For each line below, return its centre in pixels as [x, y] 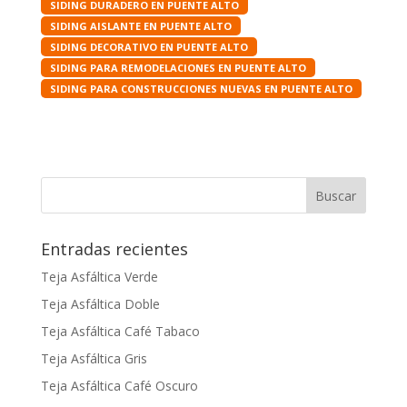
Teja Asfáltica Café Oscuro [119, 386]
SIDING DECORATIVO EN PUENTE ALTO [149, 47]
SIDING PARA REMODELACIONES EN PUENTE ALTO [178, 68]
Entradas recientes [114, 249]
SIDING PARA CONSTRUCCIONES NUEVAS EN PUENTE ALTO [201, 89]
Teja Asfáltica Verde [99, 277]
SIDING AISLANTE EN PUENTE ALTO [140, 26]
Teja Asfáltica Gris [94, 358]
